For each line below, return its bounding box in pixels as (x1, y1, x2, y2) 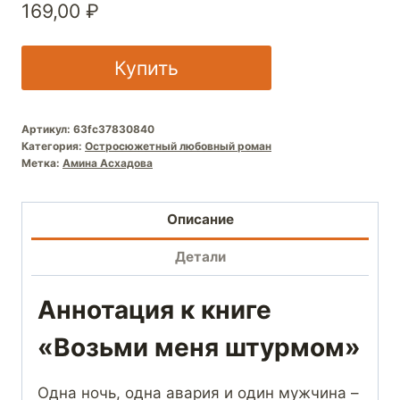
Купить (114, 55, 179, 79)
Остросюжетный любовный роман (85, 138, 271, 153)
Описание (166, 211, 234, 229)
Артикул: (21, 121, 73, 136)
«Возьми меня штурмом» (37, 332, 361, 363)
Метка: (21, 155, 62, 170)
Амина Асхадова (62, 155, 153, 170)
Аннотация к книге (37, 295, 271, 326)
